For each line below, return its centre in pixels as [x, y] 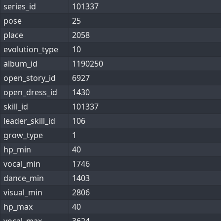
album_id [20, 64]
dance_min [24, 178]
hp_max [18, 207]
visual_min [23, 192]
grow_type [23, 135]
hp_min [17, 149]
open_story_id [30, 78]
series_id [20, 6]
